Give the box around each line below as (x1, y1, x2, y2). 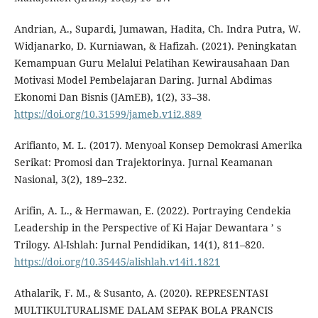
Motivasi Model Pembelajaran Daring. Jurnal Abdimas (13, 73, 272, 87)
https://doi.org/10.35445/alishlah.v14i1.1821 (13, 255, 220, 269)
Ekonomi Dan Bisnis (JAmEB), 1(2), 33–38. (13, 90, 211, 104)
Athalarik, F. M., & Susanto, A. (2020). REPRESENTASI (13, 286, 268, 300)
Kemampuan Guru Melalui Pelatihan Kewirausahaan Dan (13, 56, 290, 70)
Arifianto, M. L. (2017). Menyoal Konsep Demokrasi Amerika (13, 138, 302, 153)
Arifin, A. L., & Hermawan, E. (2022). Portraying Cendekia (13, 204, 291, 218)
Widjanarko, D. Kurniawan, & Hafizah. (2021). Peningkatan (13, 39, 297, 53)
